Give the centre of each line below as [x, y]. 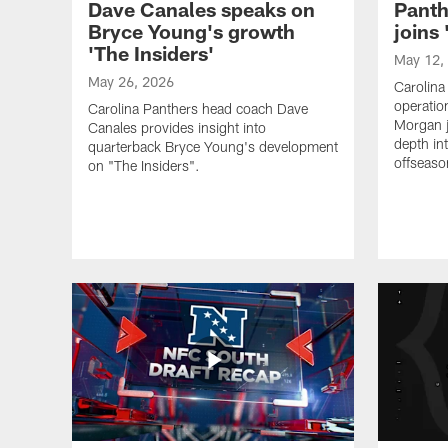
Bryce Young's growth [191, 30]
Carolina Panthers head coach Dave [198, 108]
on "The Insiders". [144, 165]
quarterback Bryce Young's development [213, 146]
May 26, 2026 [131, 81]
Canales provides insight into [177, 127]
